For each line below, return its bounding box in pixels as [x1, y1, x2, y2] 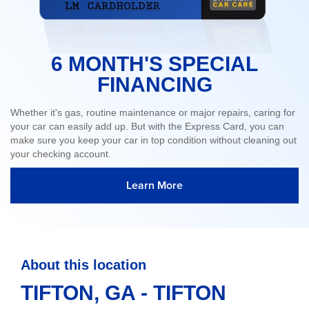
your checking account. [10, 148, 111, 160]
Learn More [126, 177, 183, 194]
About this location [21, 257, 146, 273]
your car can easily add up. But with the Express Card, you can [10, 121, 284, 132]
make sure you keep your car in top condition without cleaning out [10, 134, 297, 146]
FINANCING [97, 73, 212, 97]
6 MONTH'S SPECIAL [51, 52, 258, 76]
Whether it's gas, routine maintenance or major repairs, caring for [10, 107, 295, 119]
